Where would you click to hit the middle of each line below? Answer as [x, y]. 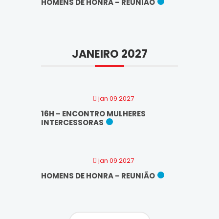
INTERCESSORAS [72, 122]
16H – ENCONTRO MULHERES [93, 113]
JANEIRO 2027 [109, 54]
